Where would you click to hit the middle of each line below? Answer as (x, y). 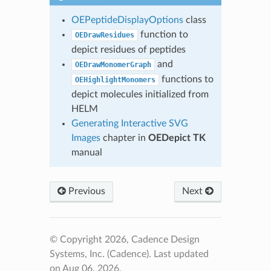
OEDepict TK (177, 138)
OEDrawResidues (104, 35)
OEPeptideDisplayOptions (127, 20)
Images (86, 138)
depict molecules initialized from (140, 95)
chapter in (124, 138)
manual (87, 153)
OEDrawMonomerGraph (113, 65)
